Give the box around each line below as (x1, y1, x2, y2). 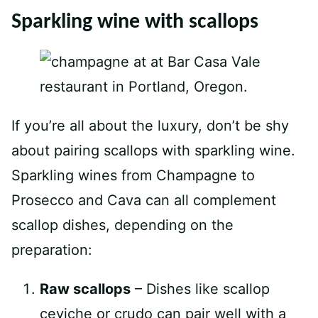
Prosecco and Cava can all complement (11, 192, 276, 209)
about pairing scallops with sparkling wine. (11, 142, 295, 159)
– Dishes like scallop (131, 280, 270, 297)
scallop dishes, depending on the (11, 216, 234, 234)
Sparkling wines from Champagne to (11, 167, 255, 184)
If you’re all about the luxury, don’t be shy (11, 117, 289, 134)
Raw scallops (40, 280, 131, 297)
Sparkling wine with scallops (11, 11, 258, 33)
